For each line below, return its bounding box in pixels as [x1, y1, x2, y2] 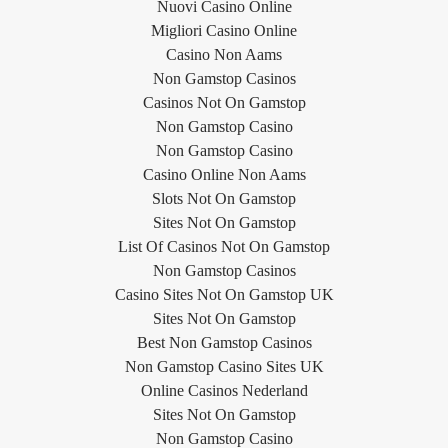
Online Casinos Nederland [140, 381, 308, 399]
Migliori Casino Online [151, 21, 297, 39]
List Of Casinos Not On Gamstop [118, 237, 330, 255]
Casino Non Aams [166, 45, 282, 63]
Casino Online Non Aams [142, 165, 306, 183]
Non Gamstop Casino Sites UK [124, 357, 324, 375]
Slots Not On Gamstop [152, 189, 296, 207]
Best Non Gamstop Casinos [136, 333, 312, 351]
